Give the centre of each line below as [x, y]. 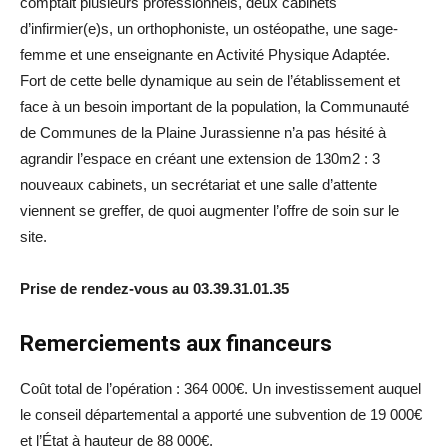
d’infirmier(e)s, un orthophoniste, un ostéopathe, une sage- [209, 28]
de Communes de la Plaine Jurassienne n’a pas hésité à [203, 132]
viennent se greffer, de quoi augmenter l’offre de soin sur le [209, 210]
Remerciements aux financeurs [176, 343]
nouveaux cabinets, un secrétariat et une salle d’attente [198, 184]
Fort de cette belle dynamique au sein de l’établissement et [210, 80]
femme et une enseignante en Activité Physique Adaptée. [205, 54]
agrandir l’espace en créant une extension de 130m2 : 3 [200, 158]
